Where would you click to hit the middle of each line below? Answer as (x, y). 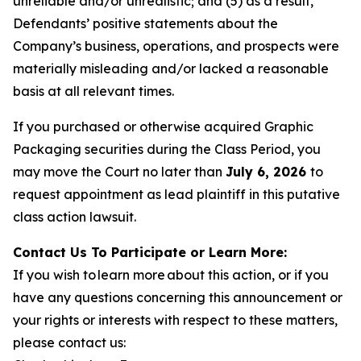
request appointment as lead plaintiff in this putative (176, 194)
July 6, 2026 (268, 172)
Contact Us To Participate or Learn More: (150, 252)
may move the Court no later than (119, 172)
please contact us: (69, 342)
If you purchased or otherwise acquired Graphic (163, 127)
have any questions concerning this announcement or (178, 297)
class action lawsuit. (75, 217)
